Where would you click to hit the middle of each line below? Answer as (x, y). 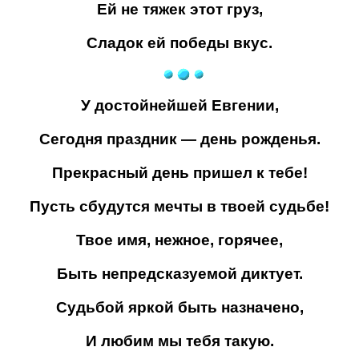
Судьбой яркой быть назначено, (179, 307)
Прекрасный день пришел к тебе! (179, 173)
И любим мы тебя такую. (179, 341)
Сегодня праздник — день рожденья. (179, 139)
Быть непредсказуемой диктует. (179, 274)
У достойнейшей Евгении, (179, 105)
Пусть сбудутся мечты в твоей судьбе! (179, 206)
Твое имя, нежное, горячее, (179, 240)
